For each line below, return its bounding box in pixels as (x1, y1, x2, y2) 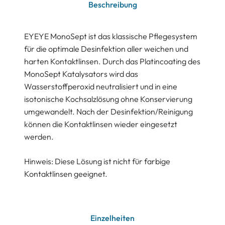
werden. (24, 132, 54, 142)
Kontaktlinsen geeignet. (24, 169, 107, 179)
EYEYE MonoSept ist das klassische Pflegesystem (24, 31, 197, 42)
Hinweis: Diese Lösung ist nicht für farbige (24, 156, 170, 167)
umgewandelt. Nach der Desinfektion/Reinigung (24, 106, 193, 117)
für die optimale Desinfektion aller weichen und (24, 44, 188, 54)
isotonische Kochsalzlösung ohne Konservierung (24, 94, 192, 104)
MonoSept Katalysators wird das (24, 69, 138, 79)
